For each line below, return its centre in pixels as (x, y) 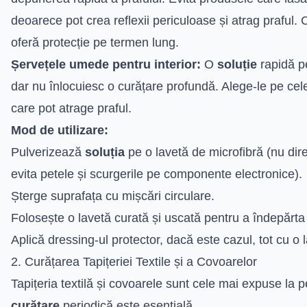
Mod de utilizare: (60, 130)
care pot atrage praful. (71, 108)
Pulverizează (48, 152)
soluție (237, 64)
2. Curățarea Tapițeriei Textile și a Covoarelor (134, 261)
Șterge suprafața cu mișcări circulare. (113, 196)
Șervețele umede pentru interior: (106, 64)
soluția (105, 152)
